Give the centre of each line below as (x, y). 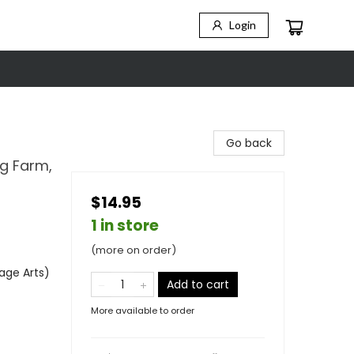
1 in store (125, 226)
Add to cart (198, 284)
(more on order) (134, 250)
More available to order (143, 311)
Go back (249, 143)
